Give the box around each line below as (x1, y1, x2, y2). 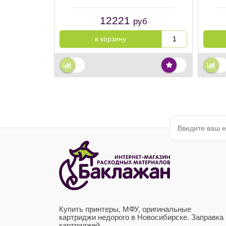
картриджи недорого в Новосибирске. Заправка (59, 213, 223, 222)
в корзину (95, 34, 127, 43)
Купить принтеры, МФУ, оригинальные (59, 205, 191, 214)
